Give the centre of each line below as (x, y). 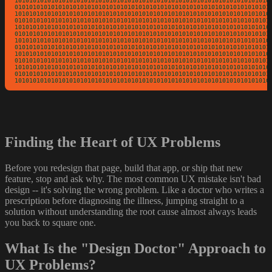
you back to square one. (50, 223)
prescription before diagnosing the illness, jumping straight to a (124, 201)
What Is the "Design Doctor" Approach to (135, 249)
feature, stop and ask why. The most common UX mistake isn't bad (133, 179)
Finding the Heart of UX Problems (113, 142)
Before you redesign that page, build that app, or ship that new (124, 168)
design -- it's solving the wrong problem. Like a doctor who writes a (134, 190)
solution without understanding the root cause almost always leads (131, 212)
